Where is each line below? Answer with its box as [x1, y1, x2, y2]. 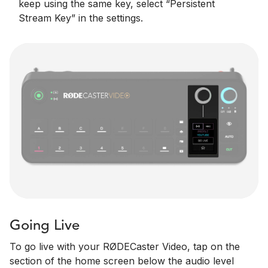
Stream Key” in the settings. [19, 12, 143, 25]
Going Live [10, 219, 80, 234]
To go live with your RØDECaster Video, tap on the [10, 240, 240, 253]
